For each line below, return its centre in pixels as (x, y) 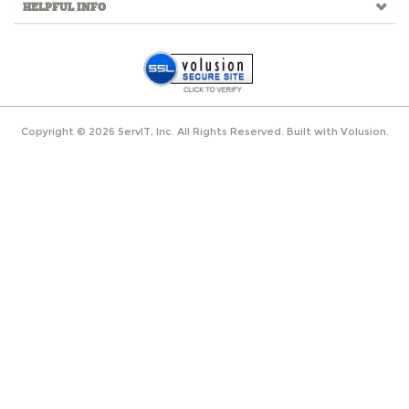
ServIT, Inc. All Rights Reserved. (199, 131)
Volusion (363, 131)
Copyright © (54, 131)
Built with (312, 131)
